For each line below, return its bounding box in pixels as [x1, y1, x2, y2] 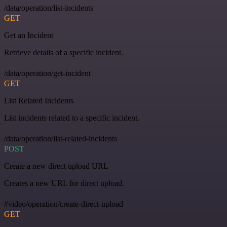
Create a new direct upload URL [4, 162, 108, 171]
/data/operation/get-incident [4, 69, 91, 78]
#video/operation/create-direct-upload [4, 200, 123, 209]
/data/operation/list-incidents [4, 4, 93, 13]
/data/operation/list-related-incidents [4, 134, 117, 143]
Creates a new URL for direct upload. [4, 179, 124, 188]
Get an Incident [4, 31, 53, 40]
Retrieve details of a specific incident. [4, 48, 123, 57]
